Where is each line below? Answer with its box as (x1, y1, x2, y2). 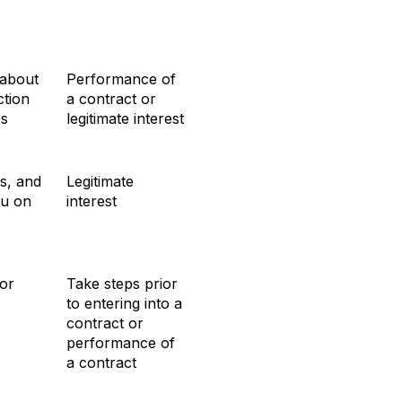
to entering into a (66, 293, 182, 312)
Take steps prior (66, 274, 178, 293)
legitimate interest (66, 109, 184, 127)
